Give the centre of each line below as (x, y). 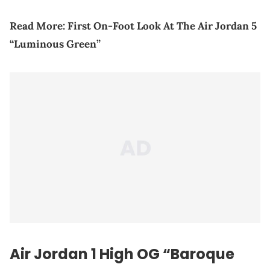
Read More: (39, 26)
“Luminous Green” (55, 44)
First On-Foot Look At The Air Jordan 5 (162, 26)
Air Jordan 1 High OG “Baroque (122, 254)
